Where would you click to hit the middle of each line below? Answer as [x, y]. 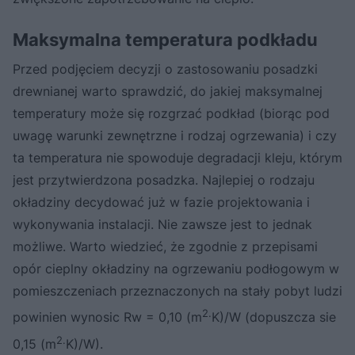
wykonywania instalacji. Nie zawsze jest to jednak [162, 225]
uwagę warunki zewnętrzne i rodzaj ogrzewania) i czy [175, 136]
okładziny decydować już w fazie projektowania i [161, 202]
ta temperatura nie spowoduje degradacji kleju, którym [177, 158]
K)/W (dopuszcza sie [274, 317]
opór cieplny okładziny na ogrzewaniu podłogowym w [176, 269]
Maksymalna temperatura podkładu [165, 40]
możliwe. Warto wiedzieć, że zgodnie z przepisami [165, 247]
